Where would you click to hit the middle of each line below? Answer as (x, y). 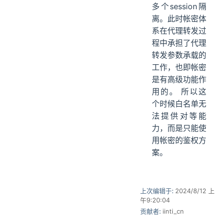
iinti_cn (173, 211)
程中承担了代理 (179, 43)
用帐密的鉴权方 (179, 140)
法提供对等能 (179, 116)
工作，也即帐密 (179, 67)
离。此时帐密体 (179, 19)
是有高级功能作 (179, 80)
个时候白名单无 (179, 104)
